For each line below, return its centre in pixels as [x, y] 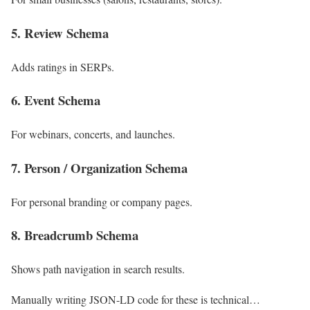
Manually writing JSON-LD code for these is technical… [136, 300]
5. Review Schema [60, 33]
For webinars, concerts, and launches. [93, 134]
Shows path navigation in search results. [98, 269]
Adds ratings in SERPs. [63, 66]
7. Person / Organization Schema [99, 167]
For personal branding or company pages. [102, 201]
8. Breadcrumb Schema [75, 235]
